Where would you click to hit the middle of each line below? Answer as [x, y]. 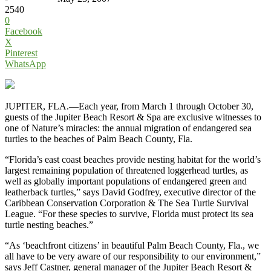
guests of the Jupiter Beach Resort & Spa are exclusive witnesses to [133, 117]
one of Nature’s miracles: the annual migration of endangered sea [128, 128]
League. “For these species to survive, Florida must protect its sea [129, 214]
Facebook [24, 31]
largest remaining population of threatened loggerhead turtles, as [126, 170]
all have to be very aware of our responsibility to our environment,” [133, 256]
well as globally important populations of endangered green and [126, 181]
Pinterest [21, 53]
